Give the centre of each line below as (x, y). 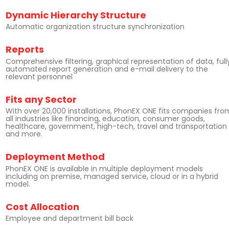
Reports (25, 50)
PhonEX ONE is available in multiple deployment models (104, 168)
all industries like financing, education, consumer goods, (105, 119)
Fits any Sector (41, 99)
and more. (24, 134)
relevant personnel (39, 76)
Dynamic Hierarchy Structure (76, 15)
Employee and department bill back (70, 218)
